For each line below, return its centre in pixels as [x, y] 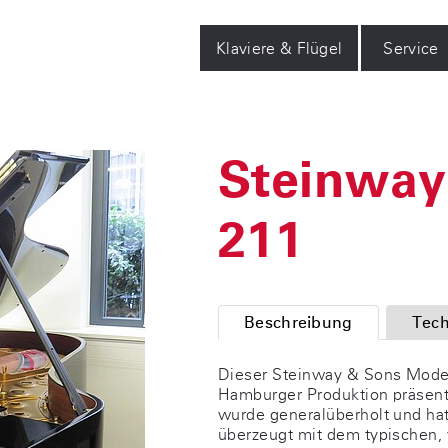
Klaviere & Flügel [279, 48]
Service [411, 48]
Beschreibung [298, 322]
